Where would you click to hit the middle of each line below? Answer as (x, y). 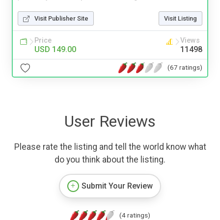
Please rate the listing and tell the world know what (110, 147)
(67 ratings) (185, 68)
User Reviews (110, 121)
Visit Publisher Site (61, 18)
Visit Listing (180, 18)
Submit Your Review (117, 186)
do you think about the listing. (110, 159)
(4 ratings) (135, 215)
